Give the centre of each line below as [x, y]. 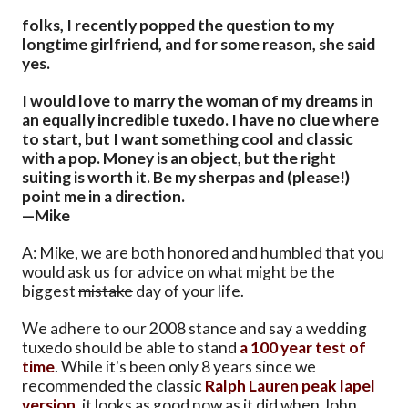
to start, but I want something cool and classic [188, 139]
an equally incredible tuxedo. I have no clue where [200, 120]
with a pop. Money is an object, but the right [179, 158]
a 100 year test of [303, 348]
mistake [106, 291]
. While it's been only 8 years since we [185, 367]
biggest [50, 291]
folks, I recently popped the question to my [178, 25]
